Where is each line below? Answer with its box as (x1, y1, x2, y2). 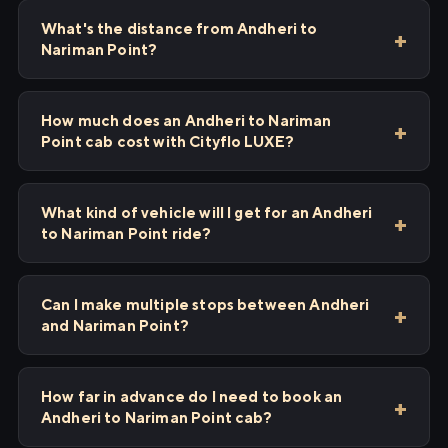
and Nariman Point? (41, 317, 189, 334)
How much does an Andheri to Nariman (41, 112, 332, 129)
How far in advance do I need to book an (41, 388, 343, 405)
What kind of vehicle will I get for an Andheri (41, 204, 373, 221)
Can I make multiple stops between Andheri (41, 296, 370, 313)
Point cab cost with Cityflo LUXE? (41, 133, 295, 150)
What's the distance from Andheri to (41, 20, 318, 37)
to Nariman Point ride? (41, 225, 212, 242)
